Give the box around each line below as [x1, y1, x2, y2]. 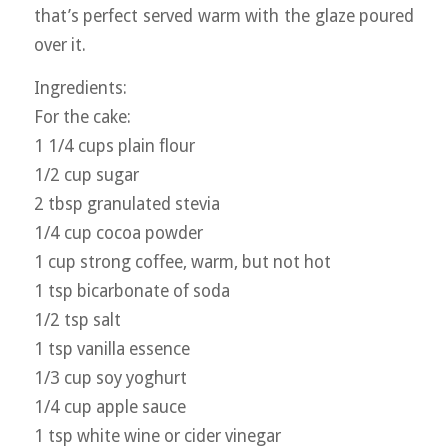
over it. [33, 34, 86, 55]
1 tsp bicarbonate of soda [33, 281, 230, 302]
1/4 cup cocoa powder [33, 223, 203, 244]
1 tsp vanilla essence [33, 339, 190, 360]
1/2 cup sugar [33, 165, 139, 186]
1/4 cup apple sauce [33, 397, 186, 418]
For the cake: [33, 107, 131, 128]
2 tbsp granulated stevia [33, 194, 220, 215]
